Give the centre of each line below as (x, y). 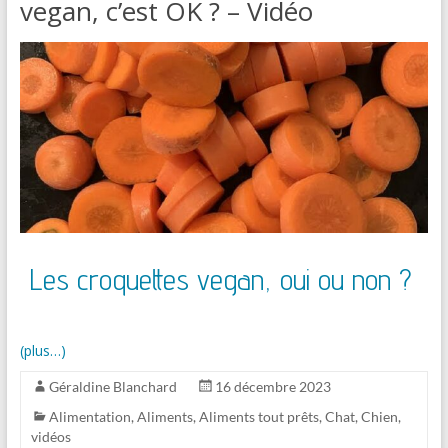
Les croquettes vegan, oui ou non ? (220, 279)
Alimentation (89, 417)
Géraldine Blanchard (112, 387)
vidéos (50, 437)
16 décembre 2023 (272, 387)
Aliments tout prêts (258, 417)
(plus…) (42, 351)
